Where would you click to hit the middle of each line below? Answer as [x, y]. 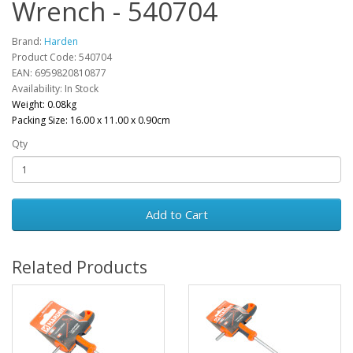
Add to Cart [176, 214]
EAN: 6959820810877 [59, 73]
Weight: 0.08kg [44, 104]
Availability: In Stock [55, 89]
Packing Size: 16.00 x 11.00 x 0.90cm [91, 120]
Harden [61, 41]
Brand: [28, 41]
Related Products [80, 267]
